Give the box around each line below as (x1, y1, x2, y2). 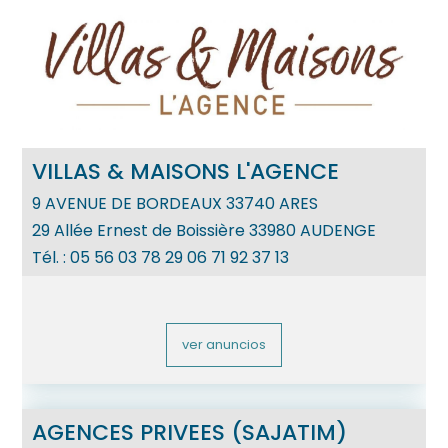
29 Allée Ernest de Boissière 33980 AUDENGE (32, 218, 377, 242)
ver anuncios (181, 334, 266, 354)
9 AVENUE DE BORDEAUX (32, 191, 223, 215)
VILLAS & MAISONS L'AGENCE (32, 155, 340, 187)
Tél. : (32, 245, 71, 269)
